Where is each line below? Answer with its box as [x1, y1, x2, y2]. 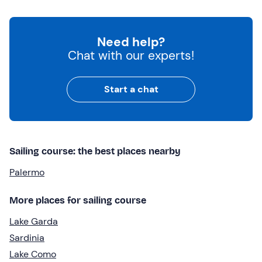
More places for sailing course [9, 194, 146, 206]
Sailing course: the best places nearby [9, 145, 181, 157]
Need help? [97, 33, 165, 50]
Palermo [9, 166, 44, 178]
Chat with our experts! [68, 47, 194, 64]
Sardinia [9, 231, 44, 244]
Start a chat [104, 82, 158, 95]
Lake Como [9, 247, 56, 260]
